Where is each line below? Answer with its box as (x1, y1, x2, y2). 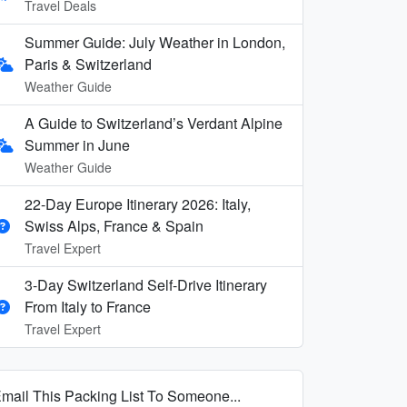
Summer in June (25, 134, 130, 155)
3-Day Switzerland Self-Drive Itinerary (25, 273, 267, 295)
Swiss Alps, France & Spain (25, 214, 203, 236)
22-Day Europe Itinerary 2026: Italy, (25, 193, 251, 214)
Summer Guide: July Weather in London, (25, 31, 285, 53)
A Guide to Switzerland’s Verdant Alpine (25, 112, 283, 134)
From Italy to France (25, 295, 151, 317)
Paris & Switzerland (25, 53, 152, 74)
